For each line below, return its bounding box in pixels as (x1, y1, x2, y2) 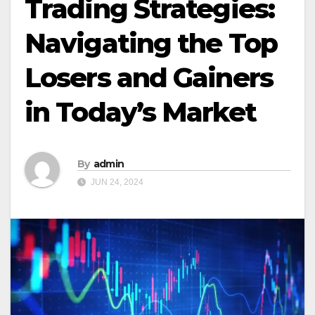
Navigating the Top (25, 27, 277, 60)
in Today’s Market (25, 96, 256, 129)
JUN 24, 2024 (89, 176, 143, 187)
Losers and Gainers (25, 61, 273, 94)
